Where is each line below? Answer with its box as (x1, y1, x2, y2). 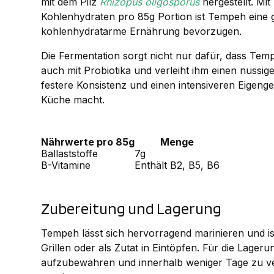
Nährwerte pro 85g (41, 136, 135, 149)
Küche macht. (41, 94, 105, 106)
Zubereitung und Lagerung (41, 199, 222, 218)
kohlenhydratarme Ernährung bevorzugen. (41, 25, 242, 38)
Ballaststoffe (41, 147, 98, 160)
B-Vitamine (41, 159, 91, 172)
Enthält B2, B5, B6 (135, 159, 220, 172)
